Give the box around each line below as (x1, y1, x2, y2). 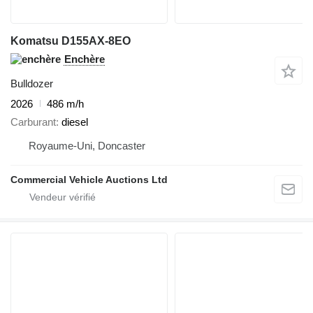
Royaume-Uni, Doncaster (29, 140, 145, 152)
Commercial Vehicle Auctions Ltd (10, 174, 168, 186)
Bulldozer (10, 77, 53, 89)
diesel (61, 116, 88, 129)
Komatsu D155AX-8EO (10, 34, 131, 47)
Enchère (64, 52, 105, 65)
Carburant (10, 116, 56, 129)
